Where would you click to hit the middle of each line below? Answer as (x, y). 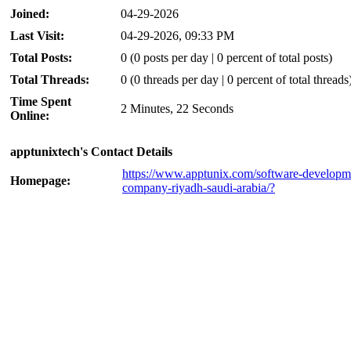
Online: (30, 116)
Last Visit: (37, 36)
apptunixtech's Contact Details (91, 152)
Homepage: (40, 181)
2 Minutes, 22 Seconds (177, 109)
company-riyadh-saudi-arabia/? (199, 188)
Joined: (30, 14)
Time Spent (41, 102)
